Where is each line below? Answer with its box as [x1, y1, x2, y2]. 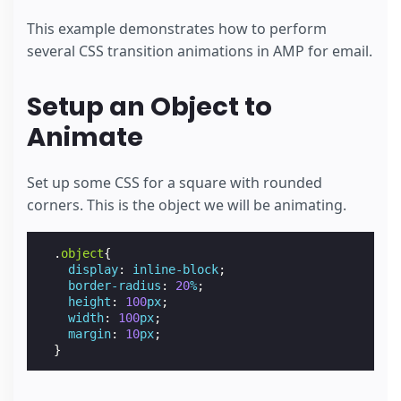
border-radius [68, 277, 162, 293]
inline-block [132, 261, 219, 277]
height [68, 294, 112, 309]
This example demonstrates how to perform [27, 19, 327, 39]
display [68, 261, 119, 277]
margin [68, 326, 112, 341]
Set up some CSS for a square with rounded [27, 172, 322, 192]
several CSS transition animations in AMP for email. [27, 41, 372, 62]
